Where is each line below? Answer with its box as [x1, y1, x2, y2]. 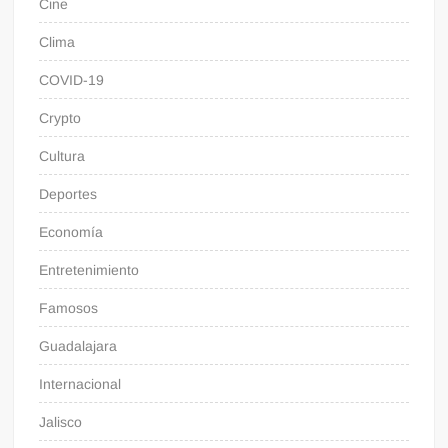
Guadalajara [39, 338, 118, 355]
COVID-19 [39, 72, 105, 89]
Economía [39, 224, 104, 241]
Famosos [39, 300, 99, 317]
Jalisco [39, 414, 83, 431]
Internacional [39, 376, 122, 393]
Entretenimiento [39, 262, 140, 279]
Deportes [39, 186, 98, 203]
